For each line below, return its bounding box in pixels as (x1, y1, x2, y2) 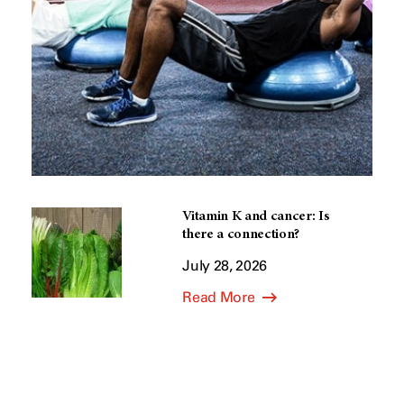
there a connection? (182, 227, 300, 242)
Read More (182, 289, 259, 306)
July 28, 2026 (182, 257, 268, 274)
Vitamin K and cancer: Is (182, 209, 330, 224)
